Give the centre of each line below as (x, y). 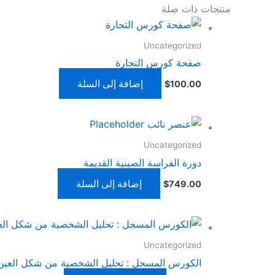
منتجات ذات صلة (196, 8)
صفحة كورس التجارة (158, 63)
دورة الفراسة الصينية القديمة (142, 162)
